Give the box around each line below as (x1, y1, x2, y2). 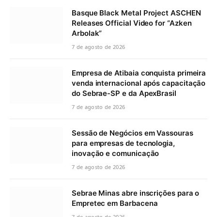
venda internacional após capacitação (72, 78, 206, 88)
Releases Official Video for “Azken (72, 18, 192, 28)
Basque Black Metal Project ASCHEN (72, 8, 201, 18)
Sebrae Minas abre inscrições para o (72, 188, 200, 198)
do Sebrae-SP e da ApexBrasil (72, 89, 176, 98)
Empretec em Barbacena (72, 199, 158, 208)
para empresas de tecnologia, (72, 139, 175, 148)
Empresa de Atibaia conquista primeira (72, 68, 206, 78)
